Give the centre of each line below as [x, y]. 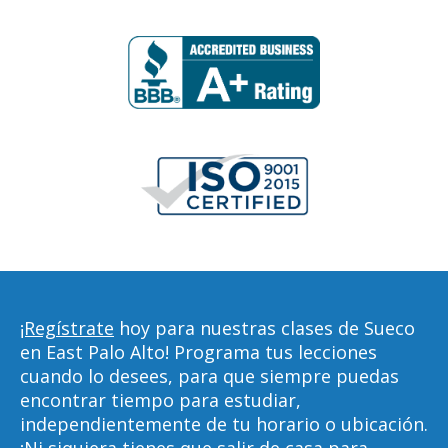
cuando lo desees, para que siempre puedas [209, 376]
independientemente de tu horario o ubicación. [224, 424]
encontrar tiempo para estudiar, [160, 400]
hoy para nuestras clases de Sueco [264, 328]
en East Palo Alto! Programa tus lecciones [198, 352]
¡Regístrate [67, 328]
